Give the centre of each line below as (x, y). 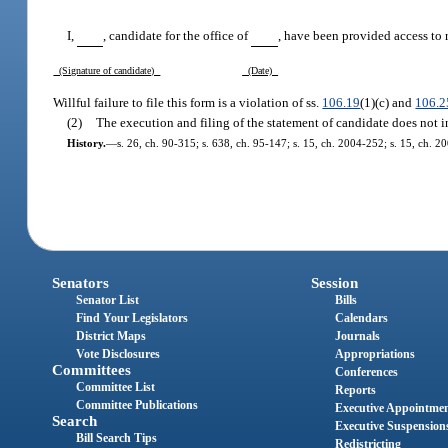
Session (334, 283)
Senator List (108, 300)
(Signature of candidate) (107, 70)
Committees (92, 370)
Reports (355, 390)
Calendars (361, 318)
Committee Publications (137, 405)
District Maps (111, 336)
